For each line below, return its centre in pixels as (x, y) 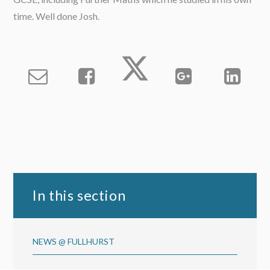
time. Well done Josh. (57, 16)
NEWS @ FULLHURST (74, 241)
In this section (79, 195)
